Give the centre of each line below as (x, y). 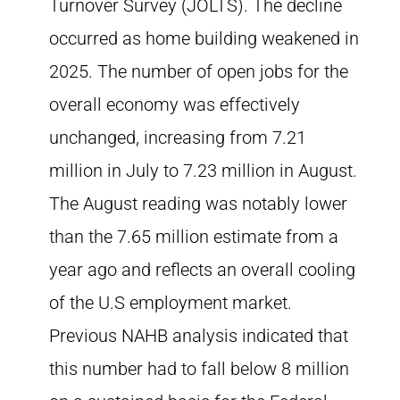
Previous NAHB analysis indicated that (199, 336)
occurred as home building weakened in (204, 38)
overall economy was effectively (175, 104)
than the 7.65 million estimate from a (194, 237)
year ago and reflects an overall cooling (202, 270)
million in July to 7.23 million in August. (203, 171)
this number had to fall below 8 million (199, 369)
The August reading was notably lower (198, 204)
